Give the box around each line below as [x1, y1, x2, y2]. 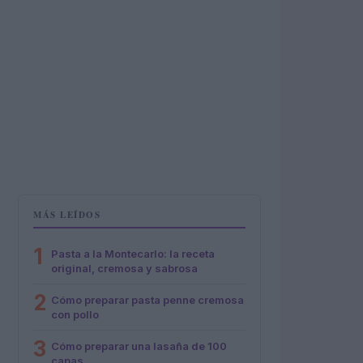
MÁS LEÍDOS [33, 208, 100, 221]
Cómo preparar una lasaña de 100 [51, 340, 227, 352]
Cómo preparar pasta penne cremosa [51, 293, 244, 306]
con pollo [51, 308, 99, 321]
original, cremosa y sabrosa [51, 262, 198, 275]
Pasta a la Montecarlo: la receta [51, 247, 215, 260]
